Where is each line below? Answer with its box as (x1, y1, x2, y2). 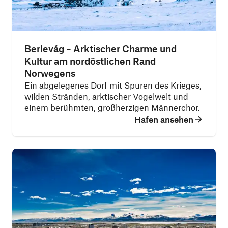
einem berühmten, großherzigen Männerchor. (24, 102, 200, 112)
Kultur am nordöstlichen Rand (24, 55, 156, 67)
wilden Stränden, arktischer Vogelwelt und (24, 91, 188, 101)
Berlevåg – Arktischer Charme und (24, 43, 177, 54)
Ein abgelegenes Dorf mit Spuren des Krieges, (24, 80, 202, 90)
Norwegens (24, 67, 75, 79)
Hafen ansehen (134, 114, 193, 124)
